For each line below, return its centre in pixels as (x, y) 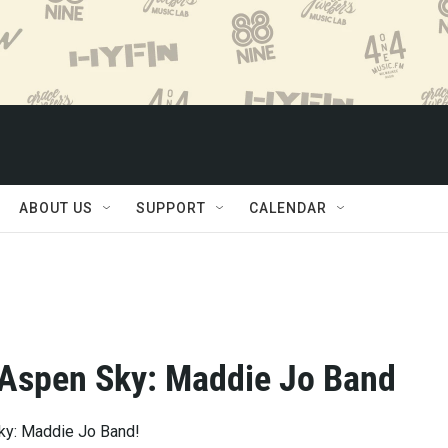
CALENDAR (288, 208)
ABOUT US (56, 208)
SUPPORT (171, 208)
